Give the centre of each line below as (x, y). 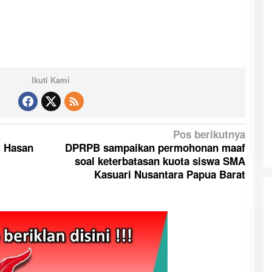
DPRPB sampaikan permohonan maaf (155, 147)
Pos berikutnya (209, 134)
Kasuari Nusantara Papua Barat (169, 174)
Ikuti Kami (51, 80)
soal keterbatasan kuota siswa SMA (160, 161)
